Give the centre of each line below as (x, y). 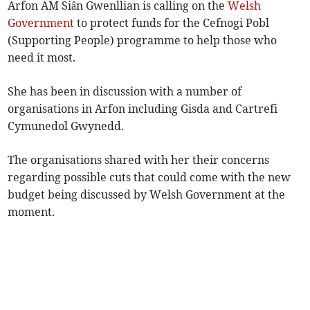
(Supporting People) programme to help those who (143, 40)
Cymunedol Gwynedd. (66, 126)
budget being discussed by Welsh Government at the (147, 195)
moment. (31, 212)
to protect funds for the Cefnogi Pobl (172, 23)
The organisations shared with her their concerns (139, 160)
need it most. (42, 58)
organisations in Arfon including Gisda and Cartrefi (143, 109)
